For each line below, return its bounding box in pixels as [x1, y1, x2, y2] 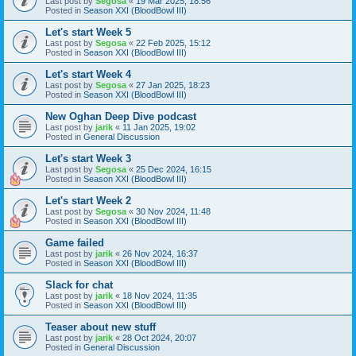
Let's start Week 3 [45, 152, 131, 164]
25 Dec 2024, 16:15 [136, 164, 211, 174]
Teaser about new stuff [45, 320, 156, 333]
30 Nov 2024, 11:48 [136, 206, 211, 216]
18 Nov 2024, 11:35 [122, 290, 197, 300]
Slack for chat [45, 278, 113, 291]
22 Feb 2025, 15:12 [136, 37, 211, 48]
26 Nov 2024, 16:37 [122, 248, 198, 258]
